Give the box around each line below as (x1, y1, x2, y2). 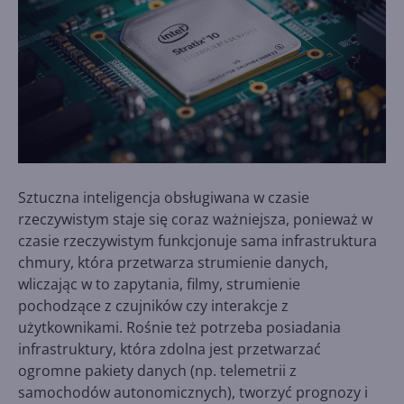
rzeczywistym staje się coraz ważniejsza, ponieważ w (18, 208, 372, 229)
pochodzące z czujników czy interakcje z (18, 295, 289, 316)
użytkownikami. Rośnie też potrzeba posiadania (18, 317, 341, 337)
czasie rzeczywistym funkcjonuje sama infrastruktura (18, 230, 377, 251)
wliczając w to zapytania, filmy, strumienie (18, 273, 300, 294)
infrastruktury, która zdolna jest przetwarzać (18, 338, 321, 359)
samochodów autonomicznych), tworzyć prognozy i (18, 381, 368, 402)
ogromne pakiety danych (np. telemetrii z (18, 360, 297, 381)
